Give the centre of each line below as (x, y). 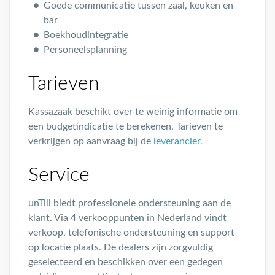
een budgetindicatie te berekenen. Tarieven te (126, 126)
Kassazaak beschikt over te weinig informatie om (133, 112)
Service (59, 175)
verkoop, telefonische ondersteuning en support (131, 233)
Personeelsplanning (85, 50)
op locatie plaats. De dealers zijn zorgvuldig (121, 247)
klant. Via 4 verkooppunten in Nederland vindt (127, 218)
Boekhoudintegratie (86, 35)
